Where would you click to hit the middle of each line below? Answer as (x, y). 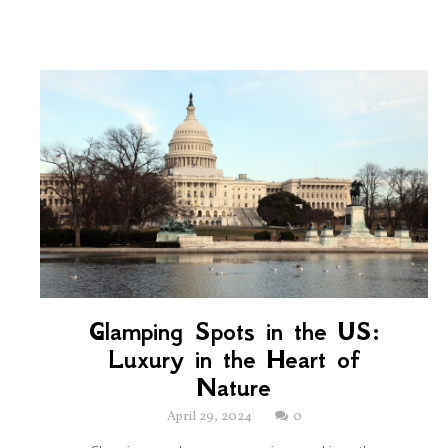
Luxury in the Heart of (234, 360)
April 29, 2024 (210, 417)
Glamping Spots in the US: (234, 332)
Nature (234, 388)
